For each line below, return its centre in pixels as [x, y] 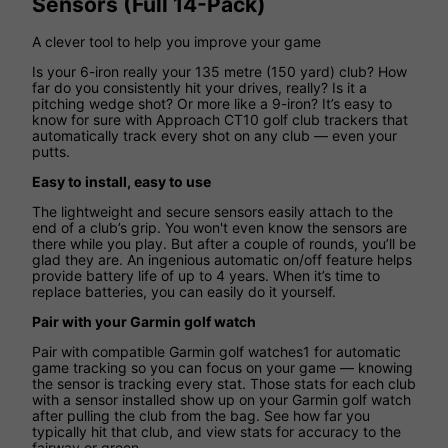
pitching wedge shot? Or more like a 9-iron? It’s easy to [212, 104]
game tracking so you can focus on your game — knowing [222, 368]
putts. [51, 152]
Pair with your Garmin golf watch [144, 322]
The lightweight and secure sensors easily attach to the [212, 212]
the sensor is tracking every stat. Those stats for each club [224, 384]
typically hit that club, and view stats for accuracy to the [216, 432]
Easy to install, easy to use [121, 182]
